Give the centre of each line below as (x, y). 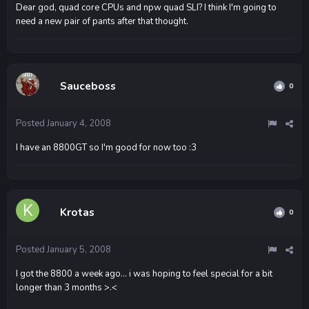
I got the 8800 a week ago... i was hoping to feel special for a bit (144, 273)
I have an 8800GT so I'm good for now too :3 (106, 147)
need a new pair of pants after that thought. (102, 21)
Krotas (77, 212)
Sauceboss (88, 86)
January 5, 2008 (79, 249)
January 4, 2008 (79, 123)
